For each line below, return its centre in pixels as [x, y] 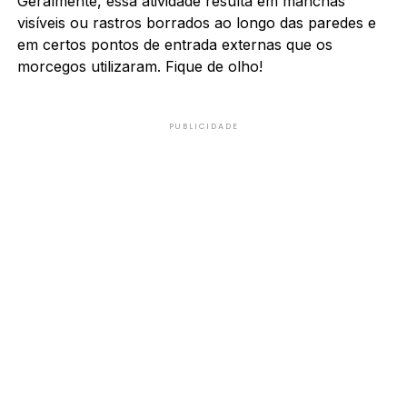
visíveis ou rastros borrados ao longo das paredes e [196, 22]
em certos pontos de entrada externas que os [174, 44]
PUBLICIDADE [203, 126]
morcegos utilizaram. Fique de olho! [139, 66]
